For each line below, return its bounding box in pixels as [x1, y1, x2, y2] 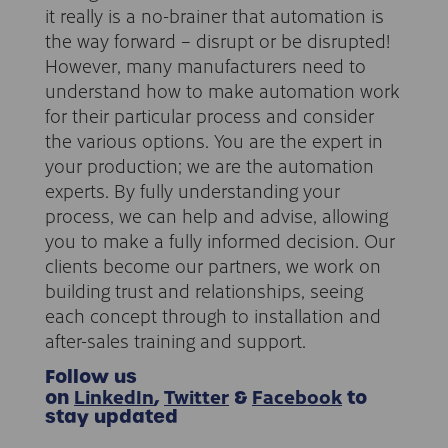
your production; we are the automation [45, 151, 374, 179]
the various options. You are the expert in [45, 126, 383, 154]
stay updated [45, 404, 178, 430]
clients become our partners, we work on [45, 251, 381, 279]
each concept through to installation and [45, 301, 381, 329]
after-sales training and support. [45, 326, 306, 354]
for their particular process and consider [45, 101, 374, 129]
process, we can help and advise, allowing [45, 201, 388, 229]
